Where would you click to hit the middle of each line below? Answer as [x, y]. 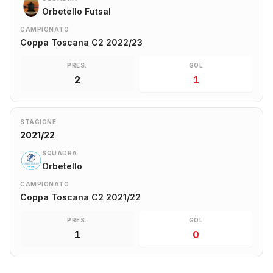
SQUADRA [60, 153]
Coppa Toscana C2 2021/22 [80, 197]
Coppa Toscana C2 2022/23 [81, 43]
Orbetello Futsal [76, 12]
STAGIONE [38, 122]
